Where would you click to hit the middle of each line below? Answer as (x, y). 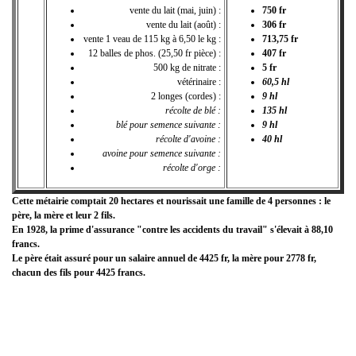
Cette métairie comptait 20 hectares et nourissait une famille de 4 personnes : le (171, 201)
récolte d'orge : (192, 167)
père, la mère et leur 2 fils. (64, 215)
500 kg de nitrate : (187, 67)
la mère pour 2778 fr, (274, 258)
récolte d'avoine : (188, 139)
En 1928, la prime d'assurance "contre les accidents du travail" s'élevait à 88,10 (172, 229)
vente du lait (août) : (184, 24)
